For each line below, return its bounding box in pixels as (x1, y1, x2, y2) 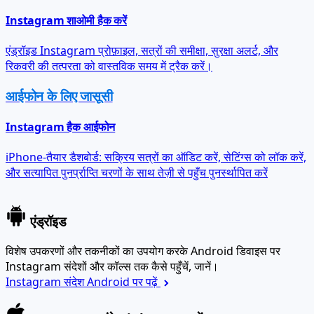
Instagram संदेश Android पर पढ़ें (6, 258, 161, 274)
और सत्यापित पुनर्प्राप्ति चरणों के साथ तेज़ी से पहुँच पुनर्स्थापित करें (6, 149, 268, 165)
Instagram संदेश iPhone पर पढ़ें (27, 294, 203, 313)
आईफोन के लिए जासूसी (6, 71, 113, 89)
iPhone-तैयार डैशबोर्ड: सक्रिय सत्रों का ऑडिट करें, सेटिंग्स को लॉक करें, (6, 134, 306, 150)
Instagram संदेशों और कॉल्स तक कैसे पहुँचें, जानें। (6, 243, 219, 259)
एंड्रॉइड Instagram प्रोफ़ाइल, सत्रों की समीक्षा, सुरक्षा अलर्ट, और (6, 27, 278, 43)
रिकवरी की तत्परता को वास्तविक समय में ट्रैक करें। (6, 42, 212, 58)
